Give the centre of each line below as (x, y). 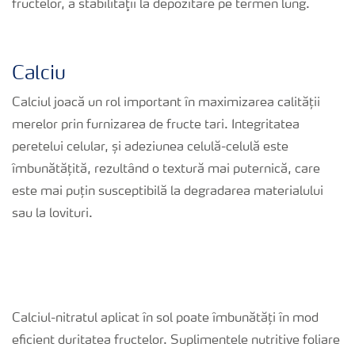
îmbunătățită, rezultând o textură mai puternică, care (166, 170)
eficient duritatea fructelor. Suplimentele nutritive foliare (176, 341)
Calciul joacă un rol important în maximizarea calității (166, 103)
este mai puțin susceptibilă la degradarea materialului (168, 192)
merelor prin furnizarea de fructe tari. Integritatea (156, 125)
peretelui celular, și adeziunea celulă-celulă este (150, 147)
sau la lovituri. (52, 214)
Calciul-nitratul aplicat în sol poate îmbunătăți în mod (165, 319)
